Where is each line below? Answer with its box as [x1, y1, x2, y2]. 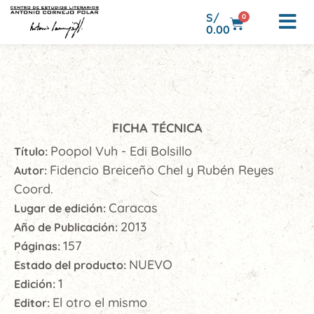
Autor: [14, 163, 50, 178]
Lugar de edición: [14, 201, 109, 216]
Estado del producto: [14, 258, 129, 273]
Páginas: [14, 239, 63, 254]
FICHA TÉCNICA [111, 120, 203, 137]
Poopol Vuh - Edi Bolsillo [50, 143, 192, 160]
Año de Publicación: [14, 220, 121, 235]
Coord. [14, 181, 53, 198]
